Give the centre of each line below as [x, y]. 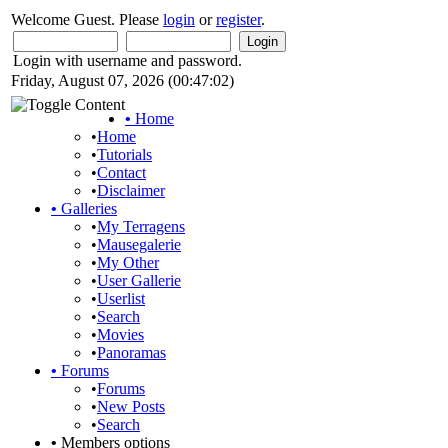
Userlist [121, 298]
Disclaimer [131, 190]
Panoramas [131, 352]
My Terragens [141, 226]
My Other [128, 262]
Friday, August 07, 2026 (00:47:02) [122, 80]
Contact [121, 172]
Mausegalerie [139, 244]
